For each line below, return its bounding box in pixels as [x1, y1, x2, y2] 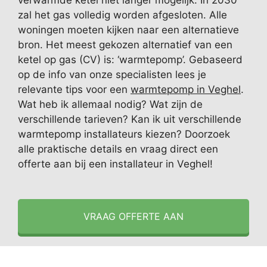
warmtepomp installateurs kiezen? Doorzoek [18, 128, 230, 140]
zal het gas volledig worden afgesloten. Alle [18, 9, 227, 21]
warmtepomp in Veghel [131, 83, 241, 95]
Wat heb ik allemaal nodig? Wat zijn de [18, 98, 203, 110]
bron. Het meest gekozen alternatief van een [18, 39, 232, 51]
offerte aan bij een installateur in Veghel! [18, 158, 213, 170]
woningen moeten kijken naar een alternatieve [18, 24, 239, 36]
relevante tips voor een [18, 83, 131, 95]
